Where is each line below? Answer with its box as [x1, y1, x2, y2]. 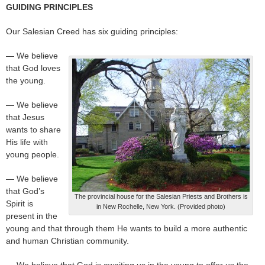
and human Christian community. [6, 236, 129, 246]
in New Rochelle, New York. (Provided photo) [96, 203, 225, 211]
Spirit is [6, 199, 33, 209]
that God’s [6, 186, 44, 196]
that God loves [6, 63, 60, 73]
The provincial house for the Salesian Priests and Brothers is [74, 193, 248, 201]
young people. [6, 150, 59, 160]
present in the [6, 211, 57, 221]
